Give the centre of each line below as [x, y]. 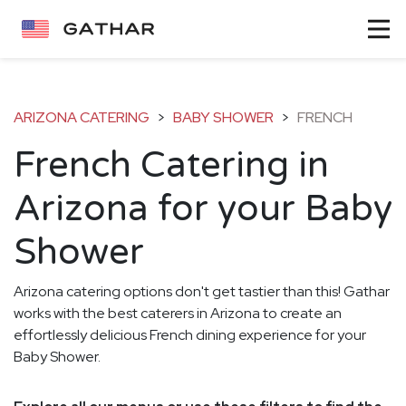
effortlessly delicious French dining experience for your [190, 334]
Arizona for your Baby [203, 208]
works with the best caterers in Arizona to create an [178, 313]
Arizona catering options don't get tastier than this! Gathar [202, 291]
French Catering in [171, 164]
